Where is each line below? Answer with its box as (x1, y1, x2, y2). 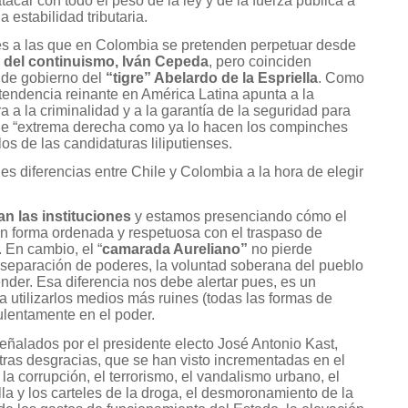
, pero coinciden (209, 53, 311, 69)
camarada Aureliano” (102, 241, 248, 258)
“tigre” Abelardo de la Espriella (106, 69, 318, 86)
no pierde (248, 241, 312, 258)
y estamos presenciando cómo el (131, 209, 347, 225)
